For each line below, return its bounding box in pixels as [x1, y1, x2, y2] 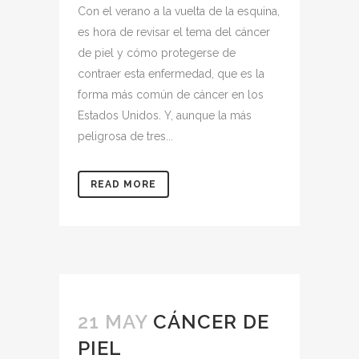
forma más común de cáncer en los [78, 88, 264, 101]
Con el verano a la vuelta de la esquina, [78, 5, 280, 18]
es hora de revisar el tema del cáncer [78, 26, 270, 38]
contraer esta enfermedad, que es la [78, 67, 264, 80]
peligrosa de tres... [78, 130, 173, 143]
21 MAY [78, 310, 147, 333]
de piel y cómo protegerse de [78, 46, 236, 59]
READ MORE [91, 179, 156, 190]
